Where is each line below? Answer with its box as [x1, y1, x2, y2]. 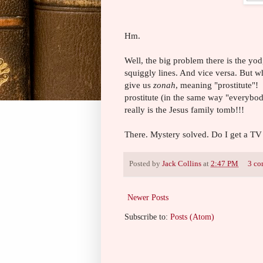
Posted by [129, 159, 162, 168]
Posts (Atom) [170, 212, 214, 221]
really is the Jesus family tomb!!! [124, 104, 244, 114]
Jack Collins [162, 159, 201, 168]
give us [124, 79, 153, 90]
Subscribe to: [124, 212, 170, 221]
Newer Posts [127, 193, 168, 202]
